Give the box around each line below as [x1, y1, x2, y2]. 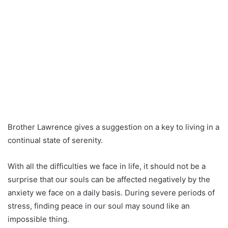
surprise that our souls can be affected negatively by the [8, 175, 210, 185]
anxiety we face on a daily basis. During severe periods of [8, 188, 215, 198]
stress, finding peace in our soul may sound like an [8, 201, 190, 211]
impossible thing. [8, 214, 69, 224]
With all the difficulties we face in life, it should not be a [8, 161, 206, 172]
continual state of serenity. [8, 135, 103, 146]
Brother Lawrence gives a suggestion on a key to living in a [8, 122, 219, 132]
